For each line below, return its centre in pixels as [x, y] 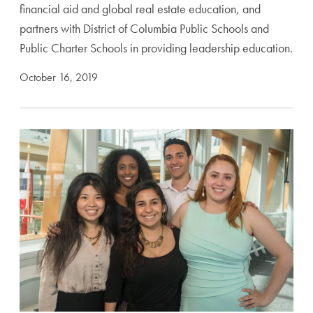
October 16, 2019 [59, 77]
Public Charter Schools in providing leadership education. [156, 48]
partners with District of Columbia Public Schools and [144, 28]
